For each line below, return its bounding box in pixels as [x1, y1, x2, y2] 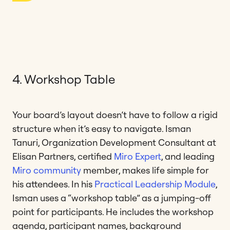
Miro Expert [114, 150, 161, 162]
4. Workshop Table [12, 71, 115, 87]
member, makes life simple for [81, 164, 209, 176]
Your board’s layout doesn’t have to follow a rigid [12, 108, 218, 121]
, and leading [161, 150, 215, 162]
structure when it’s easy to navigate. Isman [12, 122, 191, 135]
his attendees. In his [12, 178, 94, 190]
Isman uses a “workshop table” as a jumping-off [12, 191, 211, 204]
